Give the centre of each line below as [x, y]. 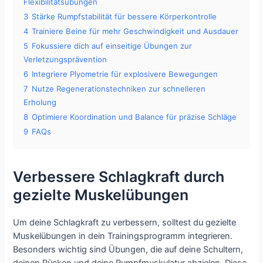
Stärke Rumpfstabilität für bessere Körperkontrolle [124, 17]
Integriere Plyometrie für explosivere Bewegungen [125, 74]
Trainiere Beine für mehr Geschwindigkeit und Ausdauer [135, 31]
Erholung [40, 102]
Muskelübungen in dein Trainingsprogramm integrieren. [123, 236]
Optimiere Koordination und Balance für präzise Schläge [134, 117]
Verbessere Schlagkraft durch [119, 177]
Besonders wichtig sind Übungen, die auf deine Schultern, [128, 250]
